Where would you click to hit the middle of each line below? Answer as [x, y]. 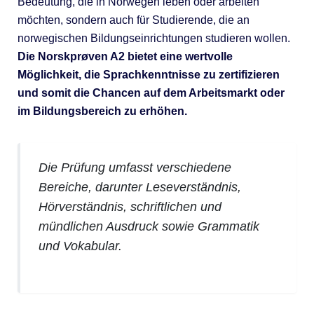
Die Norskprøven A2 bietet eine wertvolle [125, 56]
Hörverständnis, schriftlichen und [130, 206]
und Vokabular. [81, 246]
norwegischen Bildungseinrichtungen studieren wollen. [153, 38]
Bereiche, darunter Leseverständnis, [140, 187]
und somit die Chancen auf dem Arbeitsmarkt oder [151, 93]
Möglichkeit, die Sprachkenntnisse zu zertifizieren [148, 74]
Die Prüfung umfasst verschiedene [135, 167]
